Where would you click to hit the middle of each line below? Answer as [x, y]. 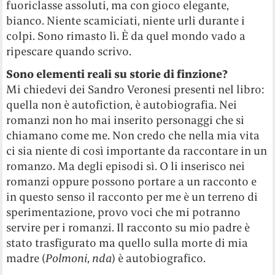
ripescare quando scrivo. [69, 52]
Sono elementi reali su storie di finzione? [117, 74]
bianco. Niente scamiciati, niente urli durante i [126, 21]
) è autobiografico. [159, 258]
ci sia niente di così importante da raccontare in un [137, 151]
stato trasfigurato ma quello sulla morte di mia [127, 243]
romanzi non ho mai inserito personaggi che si [126, 120]
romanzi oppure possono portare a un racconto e [132, 182]
